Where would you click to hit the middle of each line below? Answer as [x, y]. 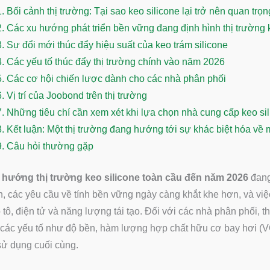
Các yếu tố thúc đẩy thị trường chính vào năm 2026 [116, 62]
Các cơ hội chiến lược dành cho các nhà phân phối [116, 79]
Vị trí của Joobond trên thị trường [77, 96]
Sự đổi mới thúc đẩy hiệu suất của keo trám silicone [117, 45]
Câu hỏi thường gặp [50, 146]
